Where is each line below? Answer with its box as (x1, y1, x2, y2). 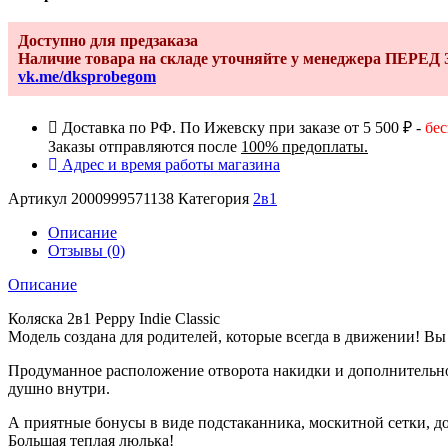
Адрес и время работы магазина (62, 156, 280, 174)
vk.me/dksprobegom (18, 68, 156, 86)
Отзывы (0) (48, 242, 125, 260)
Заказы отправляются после (48, 138, 241, 156)
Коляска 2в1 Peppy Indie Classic (8, 310, 220, 328)
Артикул (8, 190, 71, 208)
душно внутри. (8, 380, 110, 398)
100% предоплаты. (241, 138, 368, 156)
